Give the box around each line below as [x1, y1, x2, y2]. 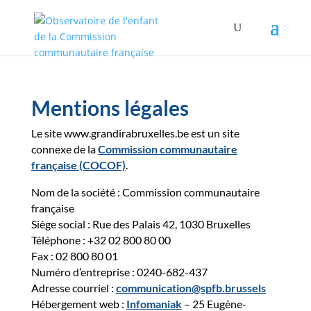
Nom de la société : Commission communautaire [31, 185, 260, 199]
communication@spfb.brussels [115, 281, 266, 294]
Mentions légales [31, 95, 189, 120]
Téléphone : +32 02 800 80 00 [31, 233, 171, 246]
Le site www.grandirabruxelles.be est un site [31, 126, 239, 140]
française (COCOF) [31, 158, 126, 171]
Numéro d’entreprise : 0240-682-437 [31, 265, 208, 278]
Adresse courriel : [31, 281, 116, 294]
